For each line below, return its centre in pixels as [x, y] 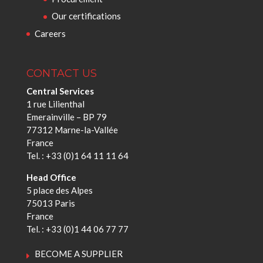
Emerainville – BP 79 [66, 117]
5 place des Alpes [59, 190]
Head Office [51, 178]
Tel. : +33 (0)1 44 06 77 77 [77, 229]
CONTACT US [61, 74]
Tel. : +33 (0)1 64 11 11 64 [77, 156]
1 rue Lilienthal [55, 104]
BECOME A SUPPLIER [78, 254]
